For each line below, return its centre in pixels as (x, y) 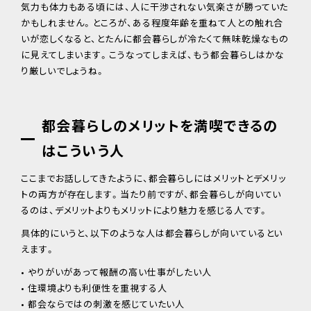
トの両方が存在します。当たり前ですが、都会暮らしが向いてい (151, 194)
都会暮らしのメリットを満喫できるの (160, 125)
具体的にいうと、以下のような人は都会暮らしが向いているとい (152, 233)
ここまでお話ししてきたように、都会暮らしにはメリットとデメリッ (154, 178)
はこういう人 (83, 150)
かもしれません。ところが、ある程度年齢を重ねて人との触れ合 (152, 22)
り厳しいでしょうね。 (64, 70)
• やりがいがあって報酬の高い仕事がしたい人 (117, 271)
